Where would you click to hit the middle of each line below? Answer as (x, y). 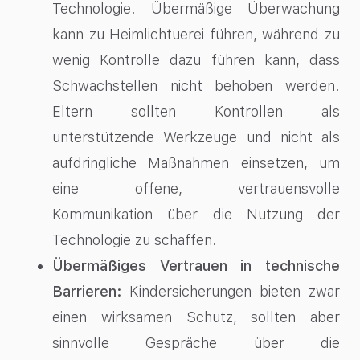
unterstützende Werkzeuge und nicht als (196, 137)
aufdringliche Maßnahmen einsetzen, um (196, 162)
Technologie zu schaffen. (135, 239)
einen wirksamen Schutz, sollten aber (196, 317)
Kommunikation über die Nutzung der (196, 214)
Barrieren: (87, 291)
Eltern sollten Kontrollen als (196, 111)
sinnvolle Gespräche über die (196, 342)
